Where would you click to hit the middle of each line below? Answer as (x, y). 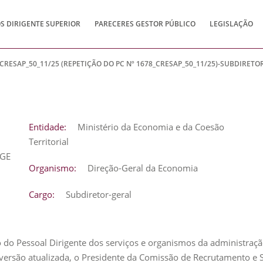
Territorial (49, 141)
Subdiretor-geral (97, 194)
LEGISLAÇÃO (231, 24)
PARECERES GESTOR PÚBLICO (145, 24)
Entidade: (48, 127)
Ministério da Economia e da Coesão (150, 127)
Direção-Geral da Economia (141, 168)
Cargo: (42, 194)
